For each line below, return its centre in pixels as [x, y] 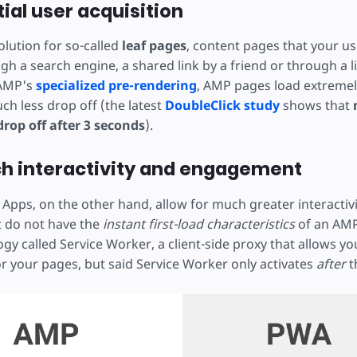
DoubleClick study [222, 106]
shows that [316, 106]
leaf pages [154, 46]
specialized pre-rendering [116, 86]
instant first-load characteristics [198, 224]
